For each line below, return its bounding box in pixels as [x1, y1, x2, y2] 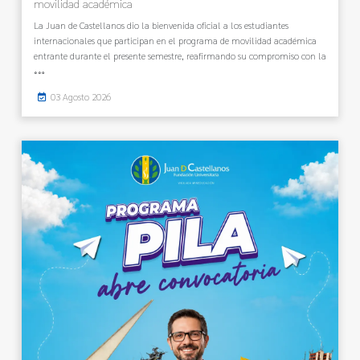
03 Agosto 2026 [51, 89, 111, 103]
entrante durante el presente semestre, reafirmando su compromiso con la [34, 48, 326, 62]
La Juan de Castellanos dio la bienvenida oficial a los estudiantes [34, 18, 288, 31]
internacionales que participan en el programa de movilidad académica [34, 33, 317, 47]
